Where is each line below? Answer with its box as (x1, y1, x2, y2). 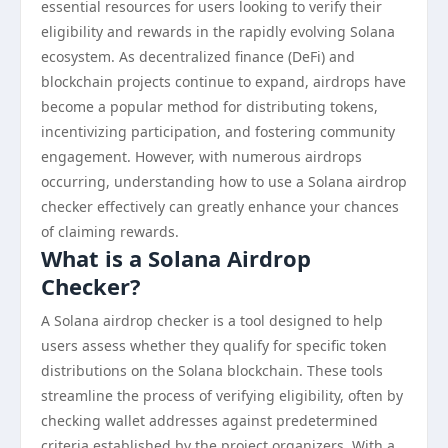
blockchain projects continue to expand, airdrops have (41, 72, 406, 91)
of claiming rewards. (41, 222, 179, 241)
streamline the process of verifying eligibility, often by (41, 386, 403, 405)
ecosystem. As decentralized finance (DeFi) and (41, 47, 355, 66)
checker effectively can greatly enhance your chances (41, 197, 399, 216)
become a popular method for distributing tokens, (41, 97, 378, 116)
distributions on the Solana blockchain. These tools (41, 361, 383, 380)
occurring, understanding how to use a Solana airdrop (41, 172, 407, 191)
